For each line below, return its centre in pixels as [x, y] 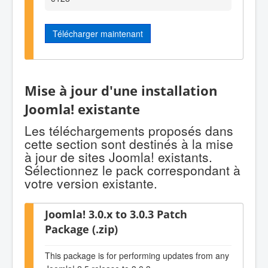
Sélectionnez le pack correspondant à [133, 170]
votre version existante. [91, 183]
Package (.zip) [81, 229]
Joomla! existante [82, 109]
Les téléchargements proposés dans [129, 131]
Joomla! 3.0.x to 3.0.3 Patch [116, 214]
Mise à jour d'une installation [121, 90]
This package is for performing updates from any [137, 255]
